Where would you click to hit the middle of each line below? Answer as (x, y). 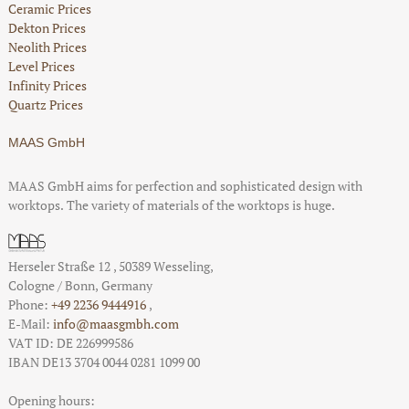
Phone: (29, 304)
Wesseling (181, 266)
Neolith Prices (47, 47)
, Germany (123, 285)
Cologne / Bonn (51, 285)
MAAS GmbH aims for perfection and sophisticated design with (185, 185)
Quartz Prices (45, 104)
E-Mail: (30, 323)
